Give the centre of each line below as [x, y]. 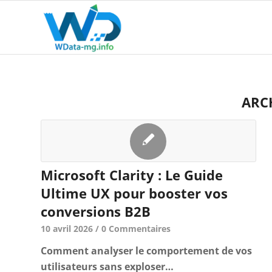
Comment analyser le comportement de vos [146, 251]
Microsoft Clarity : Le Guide [132, 175]
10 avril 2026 [67, 229]
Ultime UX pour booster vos [134, 193]
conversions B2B [96, 211]
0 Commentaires [136, 229]
